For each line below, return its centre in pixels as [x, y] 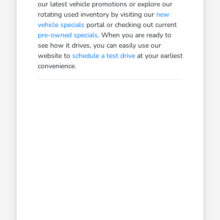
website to [55, 55]
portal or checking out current [130, 25]
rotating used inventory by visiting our [97, 14]
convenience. [57, 66]
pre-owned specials [68, 35]
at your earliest [159, 55]
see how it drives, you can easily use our [99, 45]
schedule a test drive [103, 55]
